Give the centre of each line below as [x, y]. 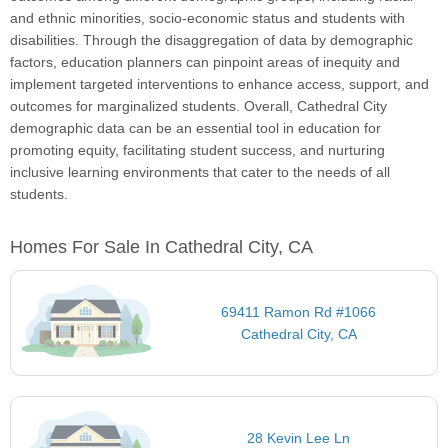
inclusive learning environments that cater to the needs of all [200, 172]
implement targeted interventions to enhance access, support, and [219, 84]
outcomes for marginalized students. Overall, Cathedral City [198, 106]
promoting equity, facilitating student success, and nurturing [197, 150]
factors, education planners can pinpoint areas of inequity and [205, 62]
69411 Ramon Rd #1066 [299, 312]
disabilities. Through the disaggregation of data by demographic [211, 40]
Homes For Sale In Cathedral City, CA [161, 247]
